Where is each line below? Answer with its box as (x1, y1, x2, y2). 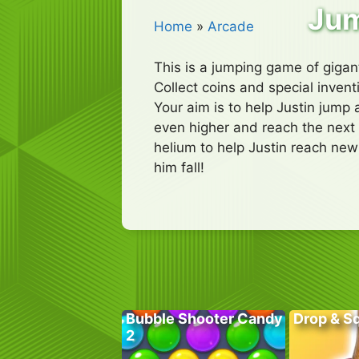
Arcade (208, 18, 254, 35)
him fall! (154, 159, 204, 175)
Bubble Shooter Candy (126, 310, 283, 328)
